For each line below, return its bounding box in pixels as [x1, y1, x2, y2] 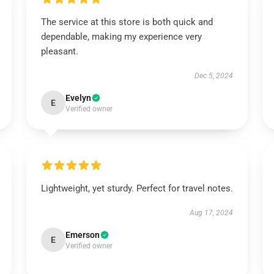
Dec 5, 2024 [194, 72, 234, 80]
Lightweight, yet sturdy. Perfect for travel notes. [40, 183, 233, 194]
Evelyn [65, 93, 91, 103]
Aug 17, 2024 [190, 209, 234, 217]
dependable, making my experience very [40, 31, 202, 42]
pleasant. [40, 46, 78, 57]
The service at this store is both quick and [40, 17, 213, 28]
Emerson [65, 230, 100, 240]
